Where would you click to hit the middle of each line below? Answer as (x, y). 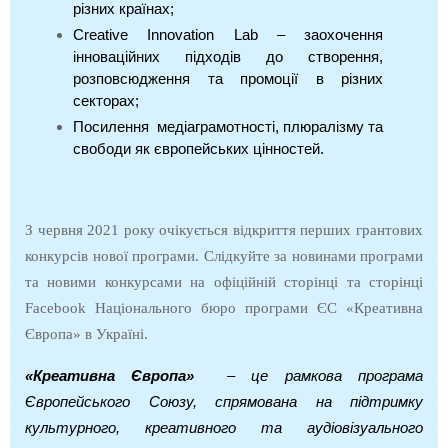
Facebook (55, 307)
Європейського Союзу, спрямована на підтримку (224, 401)
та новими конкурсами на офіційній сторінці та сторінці (224, 281)
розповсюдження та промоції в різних (228, 78)
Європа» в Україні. (86, 333)
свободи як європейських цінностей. (198, 148)
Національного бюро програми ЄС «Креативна (259, 307)
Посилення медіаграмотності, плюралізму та (228, 126)
